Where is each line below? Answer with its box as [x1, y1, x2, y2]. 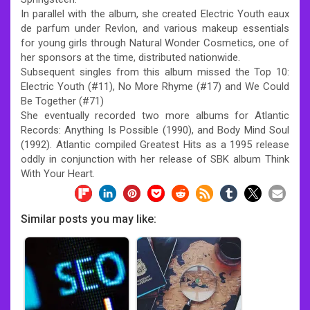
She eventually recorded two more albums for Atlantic [21, 109, 289, 122]
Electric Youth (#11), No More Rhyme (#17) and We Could [21, 80, 289, 93]
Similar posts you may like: [21, 212, 156, 226]
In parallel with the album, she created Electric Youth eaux [21, 7, 289, 20]
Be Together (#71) [21, 94, 104, 107]
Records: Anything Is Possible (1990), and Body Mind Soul [21, 123, 289, 136]
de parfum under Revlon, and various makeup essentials [21, 21, 289, 35]
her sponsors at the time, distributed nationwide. [21, 51, 240, 64]
